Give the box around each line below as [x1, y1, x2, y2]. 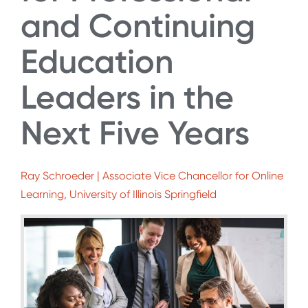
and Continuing [21, 5, 255, 45]
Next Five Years [21, 113, 250, 153]
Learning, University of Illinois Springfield [21, 188, 217, 201]
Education [21, 41, 173, 81]
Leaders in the [21, 77, 234, 117]
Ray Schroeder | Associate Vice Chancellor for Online [21, 169, 283, 183]
